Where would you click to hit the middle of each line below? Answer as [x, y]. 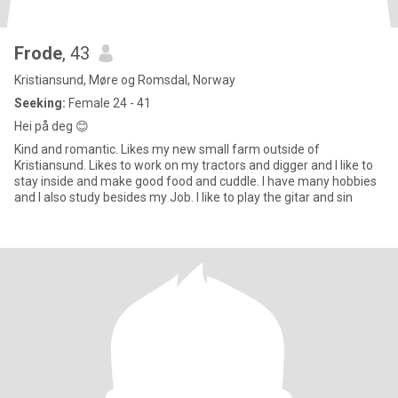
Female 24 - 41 [108, 103]
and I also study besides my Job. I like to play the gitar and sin [183, 197]
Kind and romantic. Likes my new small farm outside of [167, 149]
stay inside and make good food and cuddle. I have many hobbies [195, 181]
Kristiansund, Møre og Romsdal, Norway [125, 80]
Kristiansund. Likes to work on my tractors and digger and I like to [194, 165]
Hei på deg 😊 [52, 126]
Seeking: [40, 103]
